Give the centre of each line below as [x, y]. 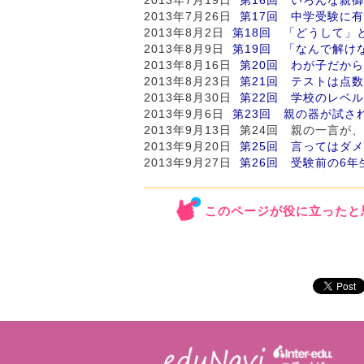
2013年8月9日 [188, 48]
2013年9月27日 [192, 162]
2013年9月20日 [192, 146]
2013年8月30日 [192, 97]
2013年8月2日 [188, 32]
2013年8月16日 [192, 65]
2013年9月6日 [188, 113]
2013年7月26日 [192, 16]
